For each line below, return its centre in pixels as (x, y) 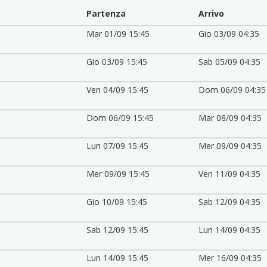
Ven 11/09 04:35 (230, 173)
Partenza (106, 13)
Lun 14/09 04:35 (230, 229)
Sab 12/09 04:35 (230, 201)
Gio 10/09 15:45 (117, 201)
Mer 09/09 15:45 (118, 173)
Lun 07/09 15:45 (117, 145)
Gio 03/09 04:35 (229, 33)
